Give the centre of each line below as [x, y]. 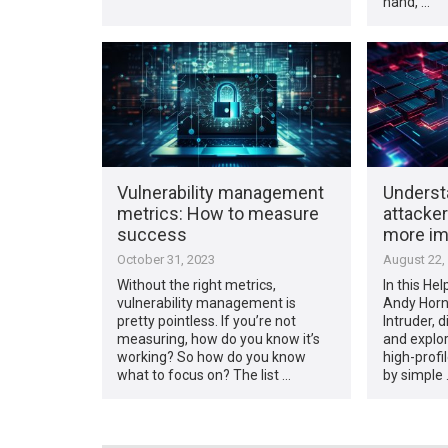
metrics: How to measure [218, 213]
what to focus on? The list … [204, 374]
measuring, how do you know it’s [219, 338]
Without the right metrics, [197, 284]
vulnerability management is [207, 302]
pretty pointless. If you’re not [207, 320]
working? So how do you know [212, 356]
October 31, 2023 [166, 259]
